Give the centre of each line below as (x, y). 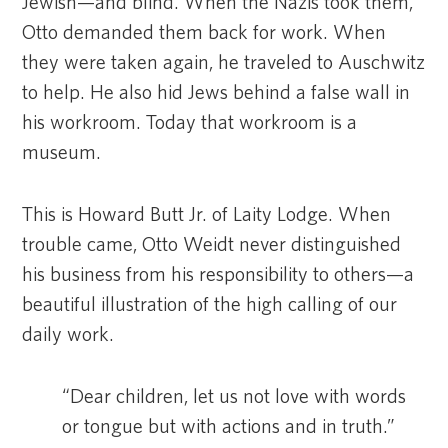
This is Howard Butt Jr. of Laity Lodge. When (207, 214)
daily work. (68, 334)
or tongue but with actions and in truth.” (229, 426)
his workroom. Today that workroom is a (190, 122)
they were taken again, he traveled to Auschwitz (224, 62)
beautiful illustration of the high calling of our (210, 304)
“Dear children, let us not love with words (234, 396)
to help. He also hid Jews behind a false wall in (216, 92)
